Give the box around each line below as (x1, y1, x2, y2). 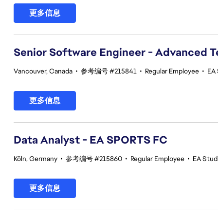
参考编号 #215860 (66, 154, 122, 163)
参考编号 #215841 (81, 67, 137, 75)
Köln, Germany (14, 154, 57, 163)
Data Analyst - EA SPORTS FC (14, 133, 167, 147)
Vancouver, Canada (14, 67, 73, 75)
